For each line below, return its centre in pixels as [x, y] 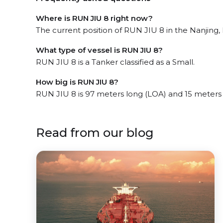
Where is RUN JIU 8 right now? [94, 18]
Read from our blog [95, 133]
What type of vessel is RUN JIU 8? [99, 50]
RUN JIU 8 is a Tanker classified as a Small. [115, 62]
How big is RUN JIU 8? [77, 82]
